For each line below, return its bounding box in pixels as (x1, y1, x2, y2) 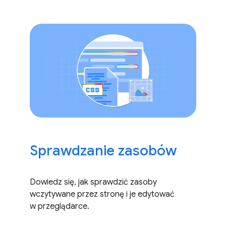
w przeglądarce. (29, 201, 89, 211)
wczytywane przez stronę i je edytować (29, 189, 175, 199)
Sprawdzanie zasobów (29, 141, 177, 159)
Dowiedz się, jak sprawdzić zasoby (29, 177, 157, 187)
